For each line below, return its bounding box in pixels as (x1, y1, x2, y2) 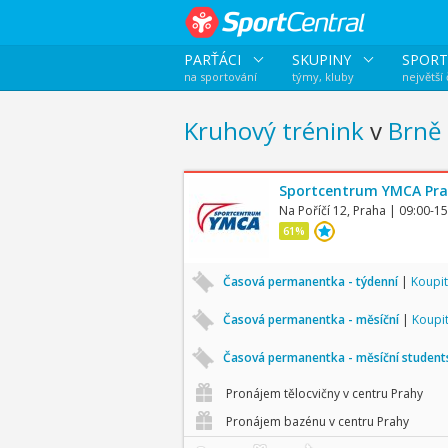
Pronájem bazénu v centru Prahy (222, 413, 409, 430)
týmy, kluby (291, 69, 354, 84)
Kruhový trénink (183, 114, 364, 147)
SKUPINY (291, 50, 355, 69)
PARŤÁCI (183, 50, 245, 69)
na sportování (183, 69, 257, 84)
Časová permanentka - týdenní (222, 273, 401, 290)
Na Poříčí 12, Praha (278, 202, 386, 219)
